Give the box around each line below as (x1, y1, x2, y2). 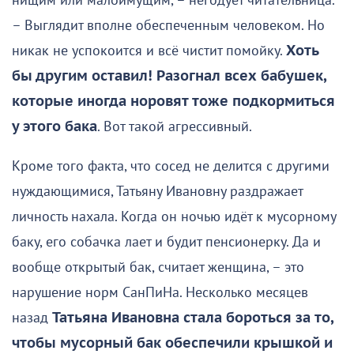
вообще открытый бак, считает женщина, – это (12, 258, 304, 276)
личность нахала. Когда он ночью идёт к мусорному (12, 208, 336, 225)
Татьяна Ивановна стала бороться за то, (52, 309, 333, 326)
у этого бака (12, 118, 97, 135)
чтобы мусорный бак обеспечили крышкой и (12, 334, 333, 352)
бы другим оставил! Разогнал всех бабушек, (12, 67, 326, 85)
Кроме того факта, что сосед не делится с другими (12, 157, 330, 175)
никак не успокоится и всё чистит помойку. (12, 42, 286, 59)
